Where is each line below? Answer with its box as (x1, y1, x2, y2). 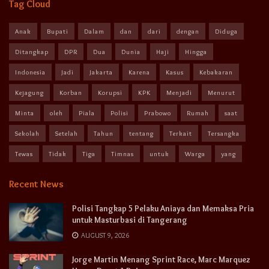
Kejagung (15, 88, 44, 97)
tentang (129, 128, 154, 138)
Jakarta (89, 67, 113, 76)
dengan (177, 26, 199, 35)
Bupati (47, 26, 68, 35)
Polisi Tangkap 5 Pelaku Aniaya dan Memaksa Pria (72, 202, 254, 214)
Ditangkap (15, 47, 49, 56)
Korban (59, 88, 82, 97)
